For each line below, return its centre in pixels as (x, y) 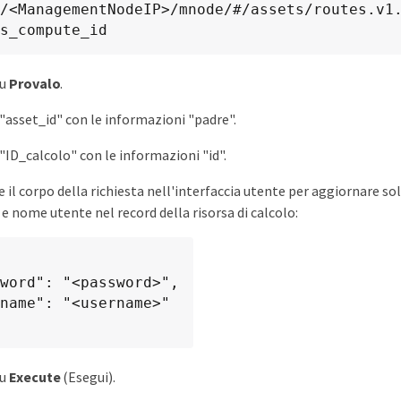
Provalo (35, 84)
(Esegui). (88, 377)
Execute (35, 377)
